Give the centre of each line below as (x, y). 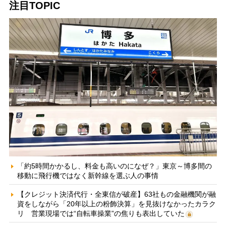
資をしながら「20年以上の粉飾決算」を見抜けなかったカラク (116, 204)
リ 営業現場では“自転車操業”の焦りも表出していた (101, 214)
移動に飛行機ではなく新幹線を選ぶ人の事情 (88, 176)
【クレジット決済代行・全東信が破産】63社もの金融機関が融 (116, 194)
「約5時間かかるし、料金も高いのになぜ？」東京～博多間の (114, 166)
